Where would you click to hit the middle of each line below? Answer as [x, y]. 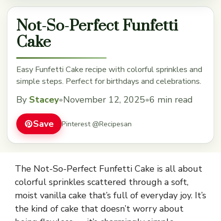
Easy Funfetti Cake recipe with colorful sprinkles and [109, 70]
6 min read [171, 100]
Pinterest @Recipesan [97, 124]
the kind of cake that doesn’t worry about [99, 209]
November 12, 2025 [104, 100]
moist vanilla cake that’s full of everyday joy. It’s [110, 196]
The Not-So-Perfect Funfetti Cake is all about [109, 169]
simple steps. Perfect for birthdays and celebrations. [109, 82]
